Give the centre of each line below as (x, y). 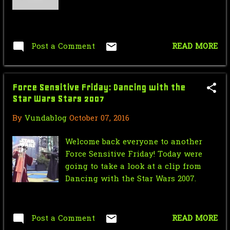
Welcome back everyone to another (134, 142)
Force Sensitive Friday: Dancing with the (99, 87)
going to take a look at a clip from (133, 167)
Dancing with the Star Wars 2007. (131, 179)
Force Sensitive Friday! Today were (134, 155)
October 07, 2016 (99, 118)
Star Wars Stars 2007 (58, 98)
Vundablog (46, 118)
